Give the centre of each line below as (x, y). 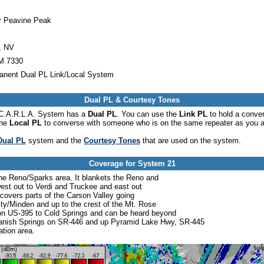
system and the (55, 141)
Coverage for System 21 (132, 164)
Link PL (193, 114)
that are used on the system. (191, 141)
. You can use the (148, 114)
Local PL (26, 123)
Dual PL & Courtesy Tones (132, 100)
